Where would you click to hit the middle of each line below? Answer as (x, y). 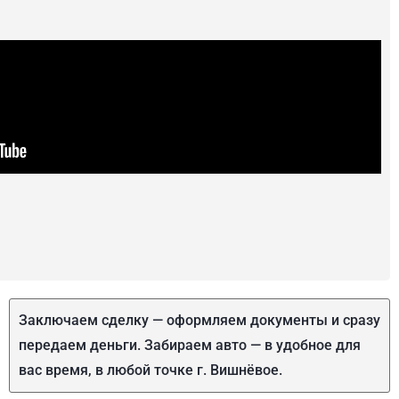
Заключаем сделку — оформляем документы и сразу (199, 320)
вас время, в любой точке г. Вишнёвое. (150, 370)
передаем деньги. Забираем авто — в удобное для (189, 345)
